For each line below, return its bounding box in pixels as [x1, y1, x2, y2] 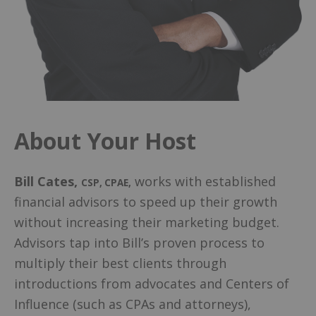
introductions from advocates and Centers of [14, 274, 289, 292]
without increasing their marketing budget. [14, 213, 279, 231]
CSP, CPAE [81, 176, 128, 189]
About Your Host [14, 126, 196, 157]
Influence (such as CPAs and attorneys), [14, 295, 251, 312]
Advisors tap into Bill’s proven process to [14, 233, 265, 251]
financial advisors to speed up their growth [14, 193, 277, 210]
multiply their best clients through [14, 254, 226, 272]
